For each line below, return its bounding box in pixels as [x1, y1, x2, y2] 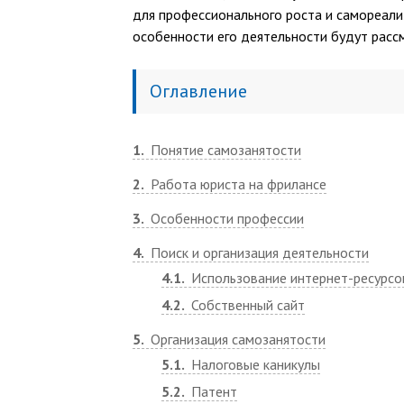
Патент [188, 382, 237, 400]
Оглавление [150, 79, 247, 103]
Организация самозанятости [147, 330, 326, 348]
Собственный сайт [188, 296, 305, 314]
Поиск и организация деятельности [147, 243, 369, 262]
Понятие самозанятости [147, 141, 301, 159]
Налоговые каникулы [188, 355, 320, 373]
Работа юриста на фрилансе [147, 175, 326, 193]
